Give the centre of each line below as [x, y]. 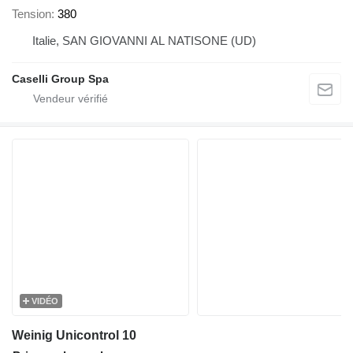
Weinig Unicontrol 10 [74, 335]
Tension [32, 13]
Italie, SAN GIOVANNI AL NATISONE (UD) [144, 40]
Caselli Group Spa [60, 78]
